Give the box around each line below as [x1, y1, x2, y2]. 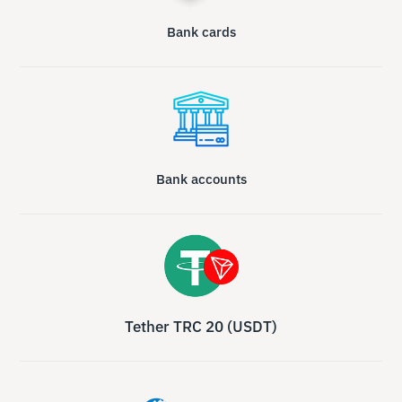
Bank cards [166, 22, 236, 40]
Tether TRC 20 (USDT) [125, 316, 277, 336]
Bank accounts [155, 170, 247, 188]
